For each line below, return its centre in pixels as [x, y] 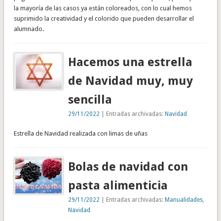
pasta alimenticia [118, 185]
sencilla [90, 99]
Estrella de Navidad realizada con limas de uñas [80, 133]
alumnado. [29, 29]
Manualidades [184, 200]
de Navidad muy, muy [131, 81]
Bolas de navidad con [128, 166]
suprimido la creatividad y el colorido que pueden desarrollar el [104, 18]
